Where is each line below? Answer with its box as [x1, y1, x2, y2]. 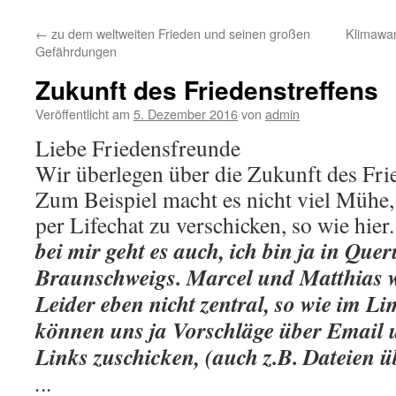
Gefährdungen [35, 42, 117, 60]
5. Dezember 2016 [133, 104, 238, 123]
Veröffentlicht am [35, 104, 130, 123]
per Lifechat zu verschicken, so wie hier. [35, 209, 394, 240]
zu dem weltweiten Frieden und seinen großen [48, 24, 310, 42]
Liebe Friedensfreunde [35, 133, 240, 163]
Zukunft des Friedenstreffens [35, 72, 378, 108]
